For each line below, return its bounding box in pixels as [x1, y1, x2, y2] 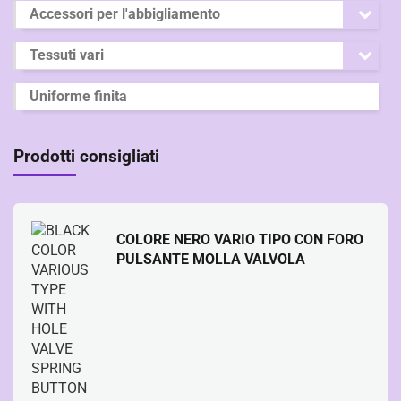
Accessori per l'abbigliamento [30, 4, 220, 22]
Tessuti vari [30, 46, 104, 64]
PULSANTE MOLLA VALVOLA [116, 250, 305, 268]
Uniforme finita [30, 87, 127, 105]
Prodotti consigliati [13, 145, 159, 166]
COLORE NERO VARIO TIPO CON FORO [116, 230, 363, 248]
